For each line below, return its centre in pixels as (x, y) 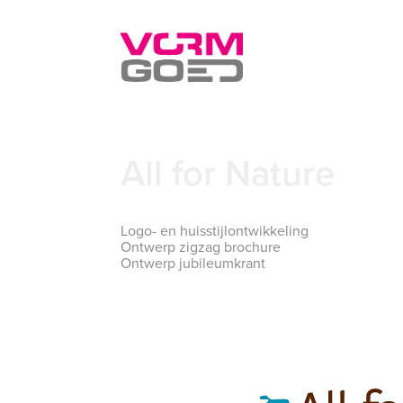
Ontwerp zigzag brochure (201, 247)
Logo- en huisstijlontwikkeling (215, 231)
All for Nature (228, 173)
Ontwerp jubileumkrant (193, 263)
